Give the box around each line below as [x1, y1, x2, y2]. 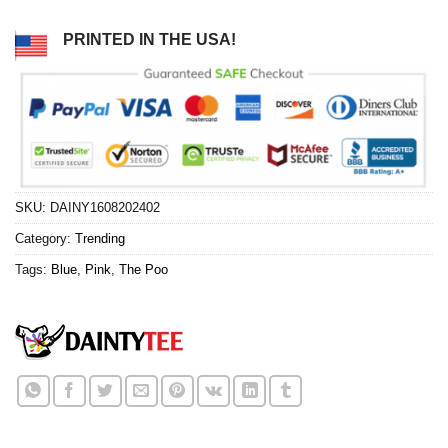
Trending [75, 230, 125, 246]
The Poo [119, 261, 168, 277]
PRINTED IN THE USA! [63, 31, 236, 49]
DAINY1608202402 [50, 199, 160, 215]
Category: [15, 230, 75, 246]
